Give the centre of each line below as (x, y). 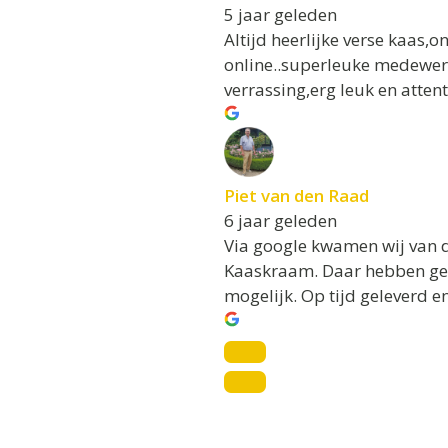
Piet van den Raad (296, 195)
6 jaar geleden (280, 220)
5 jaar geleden (280, 14)
